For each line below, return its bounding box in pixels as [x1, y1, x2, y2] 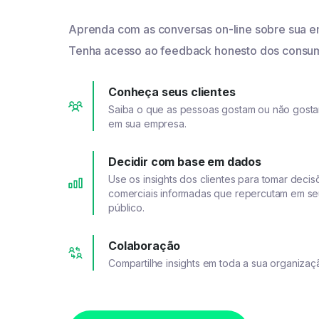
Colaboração [108, 239, 181, 253]
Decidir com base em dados [108, 155, 261, 169]
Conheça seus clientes [108, 85, 236, 100]
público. [108, 202, 145, 214]
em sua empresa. [108, 117, 187, 130]
